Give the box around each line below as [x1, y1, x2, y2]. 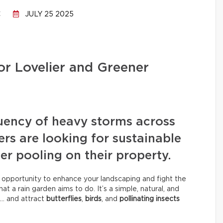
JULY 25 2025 [23, 11, 74, 18]
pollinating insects [119, 196, 180, 203]
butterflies [46, 196, 82, 203]
